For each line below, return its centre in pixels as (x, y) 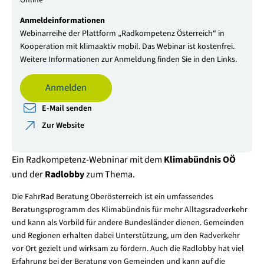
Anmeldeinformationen (62, 20)
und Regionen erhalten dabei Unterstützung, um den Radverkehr (126, 235)
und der (28, 174)
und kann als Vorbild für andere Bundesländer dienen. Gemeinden (128, 222)
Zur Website (63, 125)
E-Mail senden (67, 108)
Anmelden (66, 88)
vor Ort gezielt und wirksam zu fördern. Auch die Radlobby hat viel (128, 248)
